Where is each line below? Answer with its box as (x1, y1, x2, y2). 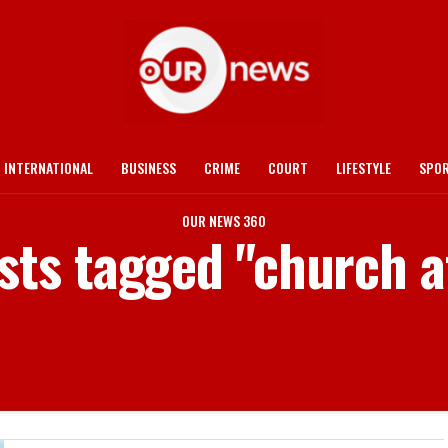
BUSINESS (121, 157, 176, 178)
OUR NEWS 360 (182, 210, 266, 231)
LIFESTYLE (336, 157, 391, 178)
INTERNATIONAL (4, 157, 93, 178)
